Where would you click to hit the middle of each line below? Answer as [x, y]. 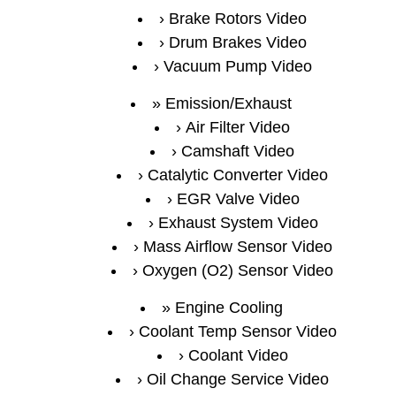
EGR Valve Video [238, 199]
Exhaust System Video [238, 223]
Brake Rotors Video [238, 19]
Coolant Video [238, 355]
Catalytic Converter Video [238, 175]
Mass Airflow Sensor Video [238, 247]
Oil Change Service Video [238, 379]
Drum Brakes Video [238, 42]
